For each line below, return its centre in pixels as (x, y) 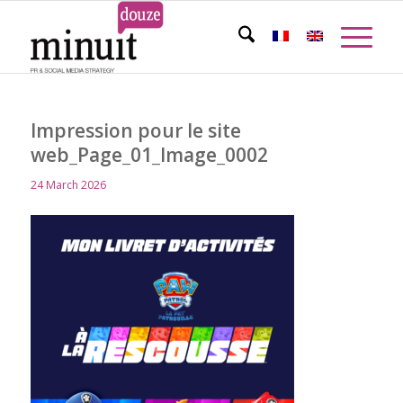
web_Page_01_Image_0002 (149, 155)
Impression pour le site (135, 130)
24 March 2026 (68, 185)
